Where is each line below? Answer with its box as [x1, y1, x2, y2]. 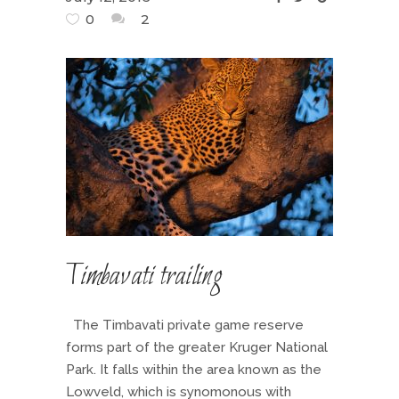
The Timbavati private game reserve [66, 317, 304, 333]
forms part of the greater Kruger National [66, 339, 328, 355]
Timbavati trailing [66, 257, 222, 297]
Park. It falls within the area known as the [66, 362, 322, 378]
